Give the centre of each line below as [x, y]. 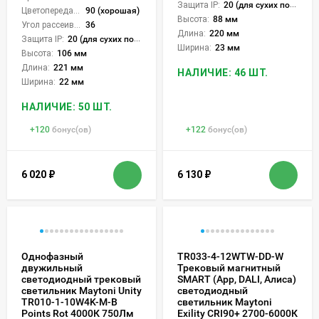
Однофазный [52, 256]
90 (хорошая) [112, 10]
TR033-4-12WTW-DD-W [230, 256]
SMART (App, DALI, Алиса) [237, 279]
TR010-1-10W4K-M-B [69, 302]
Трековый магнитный [229, 267]
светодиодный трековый [81, 279]
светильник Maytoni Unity [82, 290]
